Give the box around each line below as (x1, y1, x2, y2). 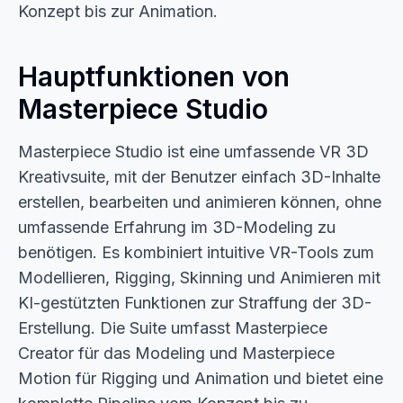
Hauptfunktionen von (18, 60, 290, 93)
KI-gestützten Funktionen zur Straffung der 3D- (18, 293, 372, 312)
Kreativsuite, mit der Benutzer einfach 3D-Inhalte (18, 167, 381, 186)
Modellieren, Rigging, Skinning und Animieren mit (18, 268, 381, 287)
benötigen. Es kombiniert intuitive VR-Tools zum (18, 243, 374, 262)
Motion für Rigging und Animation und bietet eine (18, 369, 383, 388)
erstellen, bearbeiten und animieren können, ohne (18, 193, 381, 211)
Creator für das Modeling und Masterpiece (18, 344, 335, 363)
